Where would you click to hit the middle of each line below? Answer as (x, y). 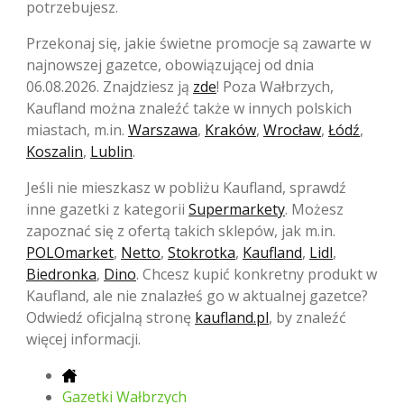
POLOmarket (70, 252)
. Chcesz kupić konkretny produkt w (257, 274)
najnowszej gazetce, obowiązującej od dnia (170, 64)
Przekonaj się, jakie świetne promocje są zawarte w (198, 43)
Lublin (111, 151)
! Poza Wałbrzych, (275, 86)
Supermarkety (237, 209)
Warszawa (163, 129)
